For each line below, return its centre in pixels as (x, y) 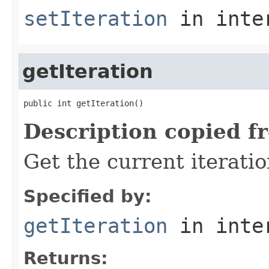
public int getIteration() (83, 103)
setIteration (95, 18)
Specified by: (88, 196)
